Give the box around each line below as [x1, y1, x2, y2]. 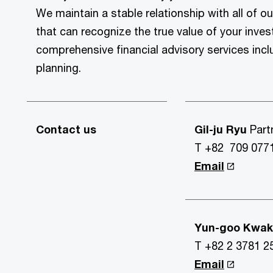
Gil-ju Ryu [194, 122, 250, 136]
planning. [36, 61, 84, 75]
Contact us [36, 122, 96, 136]
